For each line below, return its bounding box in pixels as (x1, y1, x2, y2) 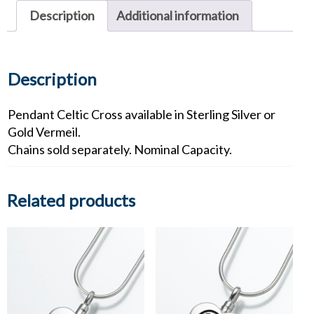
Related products (7, 189, 135, 210)
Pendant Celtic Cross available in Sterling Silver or (8, 106, 275, 122)
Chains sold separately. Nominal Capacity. (8, 141, 232, 157)
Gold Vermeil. (8, 123, 81, 139)
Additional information (116, 7, 239, 23)
